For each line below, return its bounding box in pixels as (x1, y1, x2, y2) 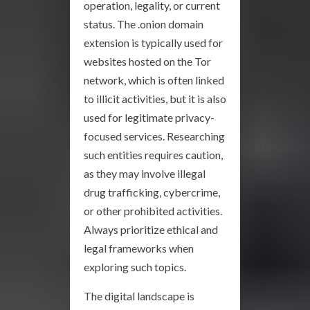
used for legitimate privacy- (84, 111, 215, 125)
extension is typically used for (84, 36, 223, 50)
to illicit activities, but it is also (84, 92, 226, 106)
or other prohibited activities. (84, 204, 222, 218)
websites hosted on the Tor (84, 55, 211, 69)
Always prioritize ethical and (84, 223, 218, 237)
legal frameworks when (84, 241, 194, 255)
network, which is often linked (84, 73, 224, 87)
